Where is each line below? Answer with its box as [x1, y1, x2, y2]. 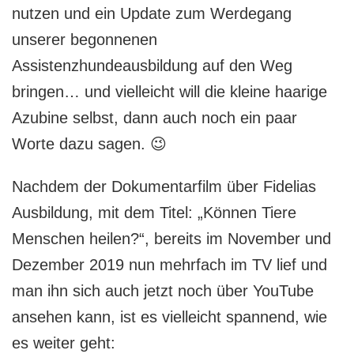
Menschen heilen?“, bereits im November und [12, 229, 331, 247]
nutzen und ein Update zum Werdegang [12, 4, 292, 22]
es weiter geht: [12, 333, 115, 352]
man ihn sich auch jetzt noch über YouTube [12, 281, 314, 299]
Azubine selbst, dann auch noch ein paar [12, 108, 297, 126]
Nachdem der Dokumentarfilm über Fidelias [12, 177, 316, 195]
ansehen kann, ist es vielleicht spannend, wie [12, 307, 327, 326]
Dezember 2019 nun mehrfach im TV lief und [12, 255, 327, 273]
